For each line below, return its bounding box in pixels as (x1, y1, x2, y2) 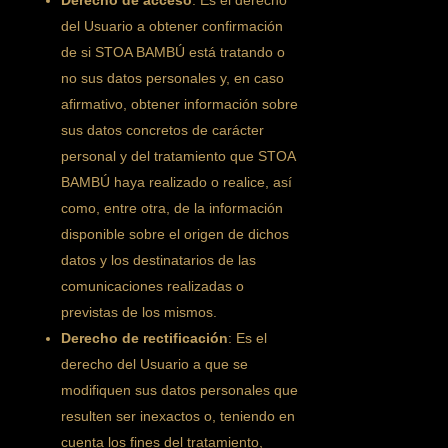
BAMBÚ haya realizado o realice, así (61, 174, 293, 190)
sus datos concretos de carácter (61, 122, 265, 138)
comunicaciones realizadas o (61, 278, 245, 294)
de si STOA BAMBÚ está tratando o (61, 44, 286, 60)
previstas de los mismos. (61, 304, 218, 320)
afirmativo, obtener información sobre (61, 96, 299, 112)
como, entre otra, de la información (61, 200, 284, 216)
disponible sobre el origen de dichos (61, 226, 290, 242)
